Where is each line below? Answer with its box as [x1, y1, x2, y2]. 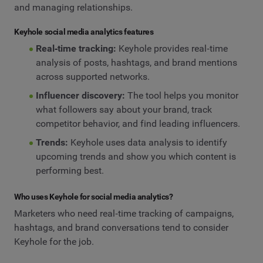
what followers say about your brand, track [35, 104, 212, 115]
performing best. [35, 165, 104, 176]
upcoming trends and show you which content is [35, 151, 236, 162]
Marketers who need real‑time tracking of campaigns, [14, 208, 234, 220]
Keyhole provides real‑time [116, 43, 228, 54]
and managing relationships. [14, 1, 133, 13]
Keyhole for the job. [14, 236, 94, 248]
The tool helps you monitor [124, 90, 238, 101]
